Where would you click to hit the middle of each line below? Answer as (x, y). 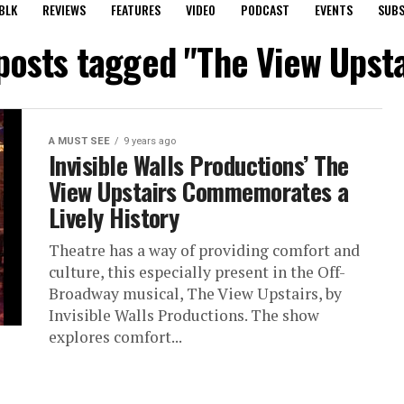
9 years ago (150, 141)
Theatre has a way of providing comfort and (204, 250)
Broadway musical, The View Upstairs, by (195, 294)
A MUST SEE (79, 141)
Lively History (114, 217)
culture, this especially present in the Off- (197, 272)
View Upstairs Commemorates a (199, 191)
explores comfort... (115, 337)
